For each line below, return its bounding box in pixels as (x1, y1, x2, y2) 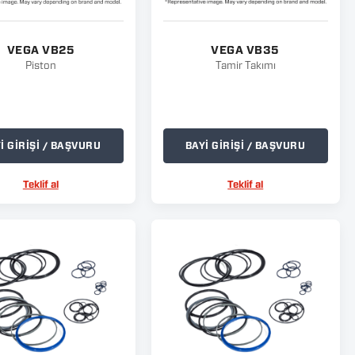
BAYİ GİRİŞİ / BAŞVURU (185, 141, 306, 151)
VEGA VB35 (211, 45, 280, 56)
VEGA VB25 (6, 45, 75, 56)
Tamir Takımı (215, 61, 276, 71)
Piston (25, 61, 56, 71)
